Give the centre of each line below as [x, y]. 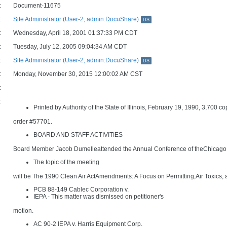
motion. [23, 211]
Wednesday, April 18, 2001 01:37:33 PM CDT [75, 33]
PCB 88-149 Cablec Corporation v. [81, 190]
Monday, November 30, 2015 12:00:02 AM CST [78, 74]
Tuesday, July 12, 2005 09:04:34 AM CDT [70, 47]
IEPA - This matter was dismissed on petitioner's [99, 197]
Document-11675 [37, 6]
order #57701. [33, 122]
